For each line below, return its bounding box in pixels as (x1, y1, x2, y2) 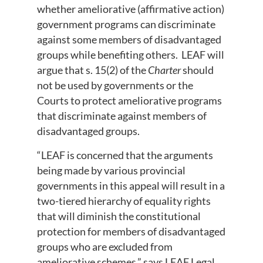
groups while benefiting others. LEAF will (36, 48, 224, 62)
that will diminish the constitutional (36, 209, 201, 222)
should (180, 63, 214, 77)
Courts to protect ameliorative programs (36, 94, 222, 107)
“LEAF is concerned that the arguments (36, 148, 213, 161)
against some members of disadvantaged (36, 33, 221, 46)
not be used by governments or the (36, 79, 193, 92)
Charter (147, 63, 181, 77)
